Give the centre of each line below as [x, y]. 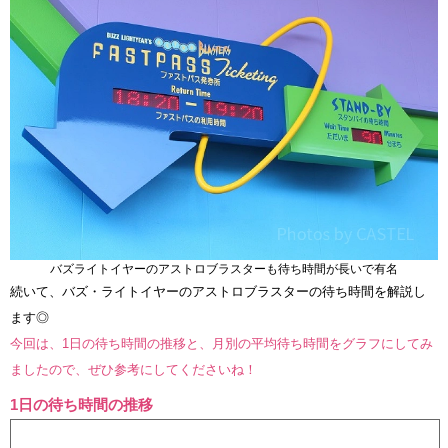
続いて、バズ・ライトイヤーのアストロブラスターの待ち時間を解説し [218, 291]
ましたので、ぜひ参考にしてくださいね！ [133, 369]
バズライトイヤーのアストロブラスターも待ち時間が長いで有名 [224, 268]
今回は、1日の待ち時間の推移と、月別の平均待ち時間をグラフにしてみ [221, 343]
